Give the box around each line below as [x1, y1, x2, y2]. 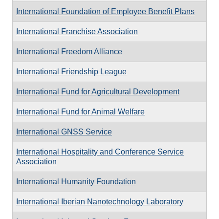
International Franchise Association [16, 27, 138, 36]
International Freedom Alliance [16, 47, 122, 56]
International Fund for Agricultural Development [16, 88, 179, 96]
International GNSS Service [16, 128, 112, 136]
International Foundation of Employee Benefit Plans [16, 7, 195, 16]
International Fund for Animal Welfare [16, 108, 145, 116]
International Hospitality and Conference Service [16, 148, 184, 156]
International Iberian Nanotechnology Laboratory [16, 197, 183, 206]
